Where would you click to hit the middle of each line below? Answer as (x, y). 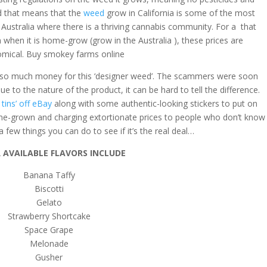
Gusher (49, 257)
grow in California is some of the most (180, 13)
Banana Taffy (49, 175)
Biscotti (49, 189)
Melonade (49, 243)
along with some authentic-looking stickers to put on (156, 103)
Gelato (49, 202)
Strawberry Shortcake (49, 216)
